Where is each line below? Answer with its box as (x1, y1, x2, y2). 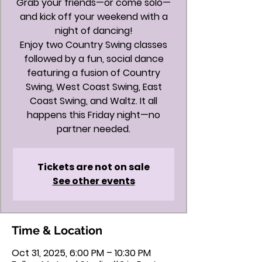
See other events (52, 174, 135, 188)
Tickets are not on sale (37, 160, 150, 174)
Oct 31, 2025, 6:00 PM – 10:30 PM (12, 246, 151, 260)
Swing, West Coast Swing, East (25, 80, 162, 94)
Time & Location (12, 223, 102, 237)
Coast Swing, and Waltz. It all (30, 94, 157, 108)
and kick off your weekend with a (19, 10, 168, 23)
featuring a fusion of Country (27, 66, 160, 80)
